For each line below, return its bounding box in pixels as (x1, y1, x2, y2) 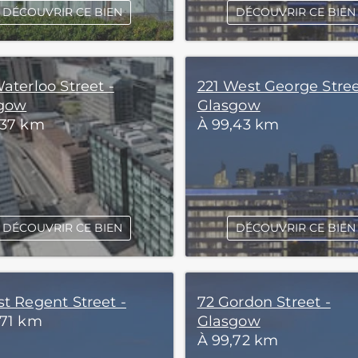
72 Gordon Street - (197, 293, 331, 311)
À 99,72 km (197, 332, 279, 349)
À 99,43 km (197, 116, 280, 133)
